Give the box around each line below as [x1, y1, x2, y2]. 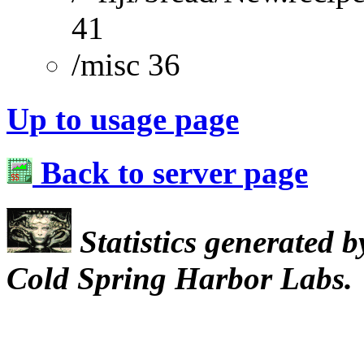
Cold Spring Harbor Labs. [6, 261, 353, 297]
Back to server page [32, 154, 308, 190]
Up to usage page [6, 101, 239, 136]
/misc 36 [71, 47, 180, 83]
